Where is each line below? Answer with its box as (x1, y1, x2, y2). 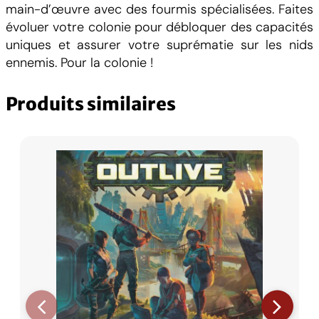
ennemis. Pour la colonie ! (6, 53, 153, 71)
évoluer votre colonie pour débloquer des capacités (6, 18, 313, 36)
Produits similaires (6, 93, 176, 116)
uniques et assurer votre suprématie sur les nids (6, 36, 313, 53)
